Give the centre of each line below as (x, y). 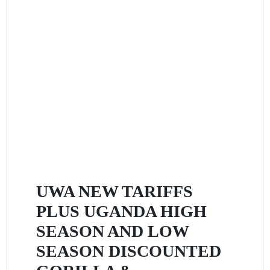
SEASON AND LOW (112, 231)
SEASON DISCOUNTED (129, 251)
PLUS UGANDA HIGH (121, 211)
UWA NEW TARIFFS (115, 191)
